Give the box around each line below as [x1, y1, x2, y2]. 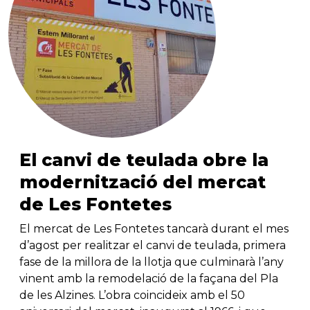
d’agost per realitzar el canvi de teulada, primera [19, 239, 286, 253]
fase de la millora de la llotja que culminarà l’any [19, 255, 284, 269]
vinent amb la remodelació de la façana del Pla [19, 272, 278, 286]
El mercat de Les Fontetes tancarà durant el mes [19, 222, 289, 236]
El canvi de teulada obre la [19, 149, 268, 171]
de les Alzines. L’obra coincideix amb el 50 [19, 289, 245, 302]
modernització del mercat [19, 172, 266, 193]
